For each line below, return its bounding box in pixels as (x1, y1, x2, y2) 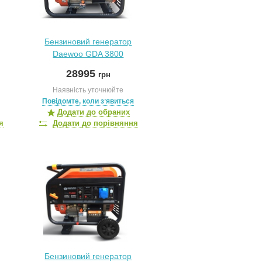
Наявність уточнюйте (53, 86, 124, 94)
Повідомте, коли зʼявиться (42, 97, 135, 105)
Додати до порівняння (52, 119, 138, 127)
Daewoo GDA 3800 (53, 49, 124, 58)
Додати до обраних (57, 108, 130, 116)
